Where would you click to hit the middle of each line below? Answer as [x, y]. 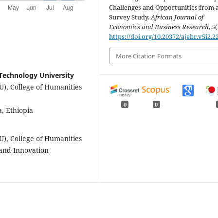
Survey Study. [130, 17]
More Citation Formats [149, 56]
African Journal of [177, 17]
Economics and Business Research [159, 27]
